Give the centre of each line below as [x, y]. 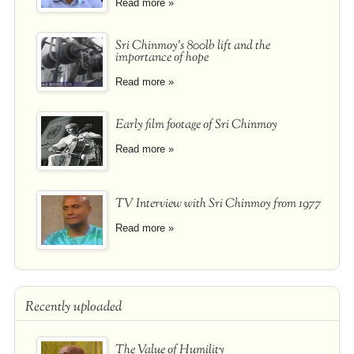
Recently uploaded [73, 307]
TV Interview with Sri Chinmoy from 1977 [218, 204]
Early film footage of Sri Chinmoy [196, 125]
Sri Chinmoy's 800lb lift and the [192, 46]
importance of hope [162, 58]
